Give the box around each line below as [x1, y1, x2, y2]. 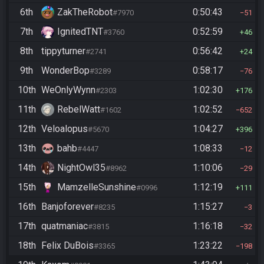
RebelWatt [57, 104, 100, 115]
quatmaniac [41, 220, 88, 232]
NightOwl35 [57, 162, 105, 174]
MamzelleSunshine [57, 181, 136, 193]
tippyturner [41, 45, 85, 57]
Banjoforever [41, 201, 94, 213]
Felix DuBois [41, 240, 94, 252]
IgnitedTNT [57, 26, 103, 38]
